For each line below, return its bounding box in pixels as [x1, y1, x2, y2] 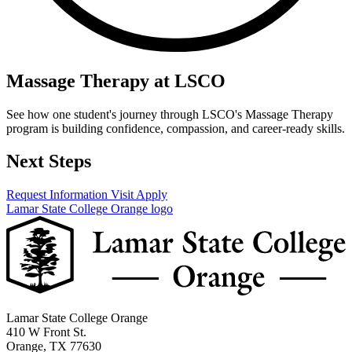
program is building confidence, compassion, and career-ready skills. [6, 121, 345, 135]
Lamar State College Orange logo [6, 202, 173, 216]
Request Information [6, 188, 111, 202]
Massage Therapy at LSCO [6, 70, 225, 91]
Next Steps [6, 151, 91, 172]
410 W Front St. [6, 324, 86, 339]
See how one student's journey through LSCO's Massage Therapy [6, 107, 333, 121]
